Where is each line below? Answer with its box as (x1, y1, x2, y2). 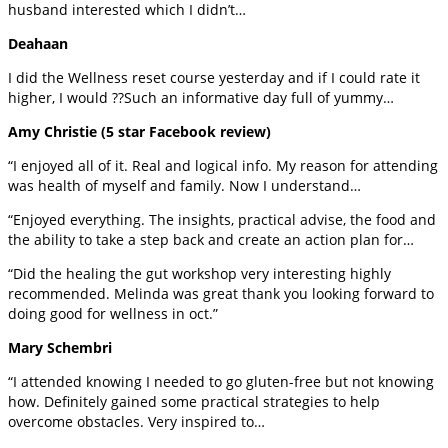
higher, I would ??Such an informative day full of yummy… (8, 88, 394, 108)
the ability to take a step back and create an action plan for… (8, 230, 414, 250)
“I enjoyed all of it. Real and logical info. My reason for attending (8, 156, 438, 176)
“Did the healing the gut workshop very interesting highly (8, 264, 391, 284)
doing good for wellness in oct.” (8, 304, 218, 324)
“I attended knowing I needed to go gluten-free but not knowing (8, 372, 434, 392)
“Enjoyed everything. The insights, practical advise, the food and (8, 210, 436, 230)
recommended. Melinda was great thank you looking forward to (8, 284, 434, 304)
